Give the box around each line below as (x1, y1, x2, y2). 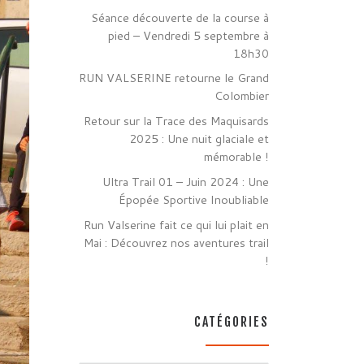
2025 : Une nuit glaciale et (129, 130, 269, 148)
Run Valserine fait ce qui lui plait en (84, 216, 269, 234)
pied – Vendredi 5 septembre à (108, 26, 269, 44)
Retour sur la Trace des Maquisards (84, 112, 269, 130)
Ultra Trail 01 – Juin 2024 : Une (102, 173, 269, 191)
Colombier (214, 87, 269, 105)
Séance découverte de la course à (91, 8, 269, 26)
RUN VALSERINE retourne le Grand (79, 69, 269, 87)
